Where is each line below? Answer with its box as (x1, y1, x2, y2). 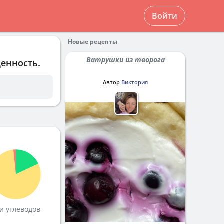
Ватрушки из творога (90, 55, 165, 64)
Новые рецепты (68, 37, 117, 46)
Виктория (121, 78, 148, 86)
